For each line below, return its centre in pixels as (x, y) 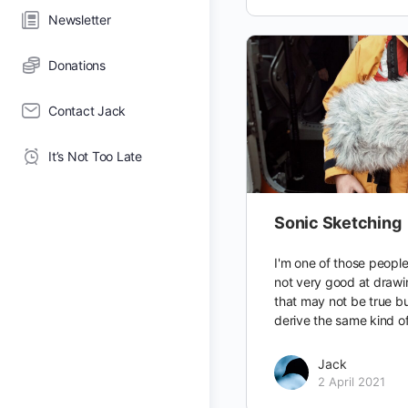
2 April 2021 (352, 382)
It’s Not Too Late (95, 156)
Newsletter (80, 20)
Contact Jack (87, 111)
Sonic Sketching (338, 223)
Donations (77, 65)
